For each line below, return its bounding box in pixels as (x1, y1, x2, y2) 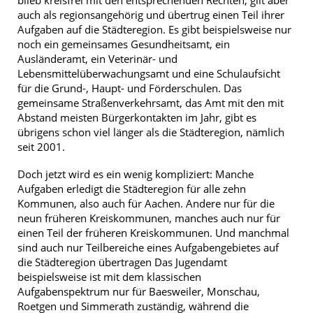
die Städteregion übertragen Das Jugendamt (17, 254, 227, 269)
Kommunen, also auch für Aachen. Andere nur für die (17, 196, 275, 210)
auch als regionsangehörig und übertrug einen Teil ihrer (17, 7, 284, 22)
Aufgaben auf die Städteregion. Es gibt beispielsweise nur (17, 22, 291, 36)
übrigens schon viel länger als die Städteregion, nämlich (17, 124, 284, 139)
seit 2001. (17, 139, 65, 154)
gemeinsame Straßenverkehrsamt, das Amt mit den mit (17, 95, 284, 110)
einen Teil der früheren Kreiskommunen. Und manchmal (17, 225, 289, 240)
